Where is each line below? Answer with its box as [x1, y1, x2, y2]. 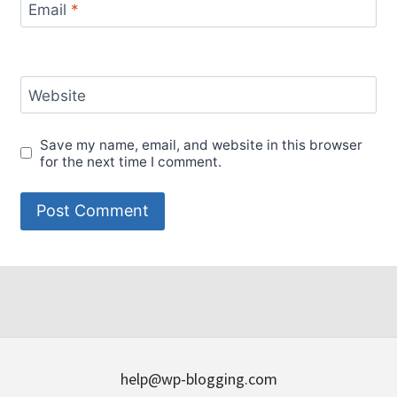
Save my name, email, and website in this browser [40, 136, 363, 153]
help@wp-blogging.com [120, 368, 277, 389]
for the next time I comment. [40, 152, 222, 170]
